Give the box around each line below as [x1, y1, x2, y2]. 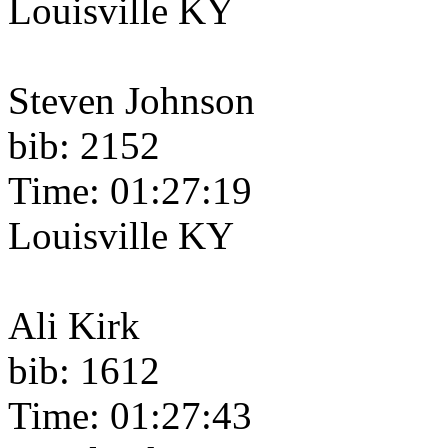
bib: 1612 [8, 349, 160, 393]
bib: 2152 [8, 124, 160, 168]
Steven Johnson [8, 79, 255, 123]
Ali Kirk [8, 304, 140, 348]
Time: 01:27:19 [8, 169, 252, 213]
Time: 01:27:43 [8, 394, 252, 438]
